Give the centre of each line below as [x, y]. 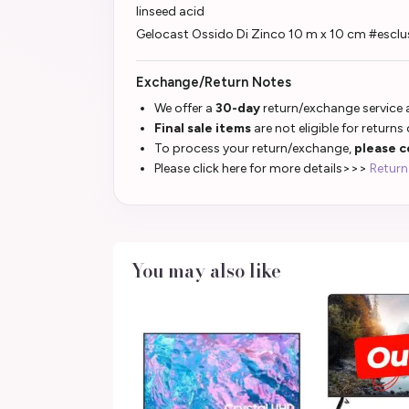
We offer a [185, 108]
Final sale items [203, 128]
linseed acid [170, 11]
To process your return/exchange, [254, 148]
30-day [239, 108]
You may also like [206, 270]
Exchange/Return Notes [214, 82]
